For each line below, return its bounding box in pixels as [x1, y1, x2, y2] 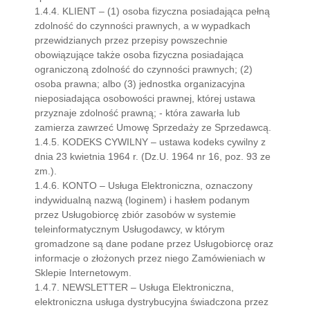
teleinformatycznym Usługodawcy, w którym [35, 224, 225, 235]
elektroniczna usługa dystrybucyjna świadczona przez [35, 296, 268, 307]
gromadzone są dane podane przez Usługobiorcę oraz [35, 238, 273, 249]
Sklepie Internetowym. [35, 267, 131, 278]
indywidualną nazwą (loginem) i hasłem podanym [35, 194, 250, 206]
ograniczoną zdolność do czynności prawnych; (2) [35, 64, 253, 75]
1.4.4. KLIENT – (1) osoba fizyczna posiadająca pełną [35, 6, 270, 17]
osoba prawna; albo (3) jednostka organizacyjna [35, 78, 245, 89]
